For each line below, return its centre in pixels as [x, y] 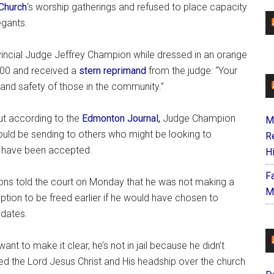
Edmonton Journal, [121, 118]
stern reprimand [113, 70]
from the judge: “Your [192, 70]
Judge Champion [198, 118]
